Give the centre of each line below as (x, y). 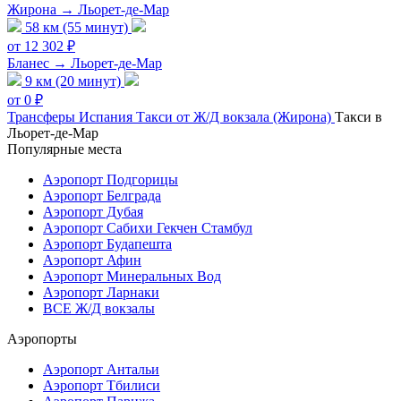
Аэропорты (42, 339)
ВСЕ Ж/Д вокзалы (99, 309)
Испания (106, 117)
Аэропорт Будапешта (107, 244)
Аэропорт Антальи (101, 370)
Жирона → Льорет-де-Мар (88, 10)
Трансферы (41, 117)
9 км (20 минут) (73, 81)
